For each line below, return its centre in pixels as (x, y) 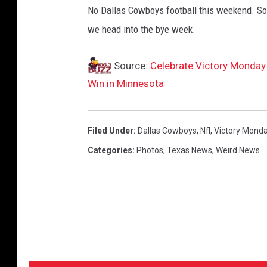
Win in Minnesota (126, 83)
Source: (131, 65)
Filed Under (111, 130)
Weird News (238, 150)
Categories (110, 150)
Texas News (190, 150)
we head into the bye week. (142, 29)
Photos (150, 150)
